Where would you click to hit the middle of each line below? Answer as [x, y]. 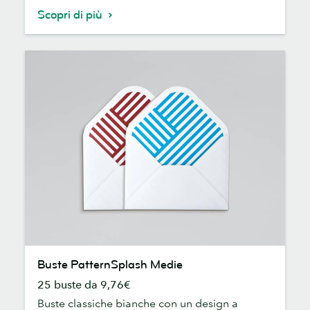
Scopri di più [71, 15]
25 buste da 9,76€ [84, 284]
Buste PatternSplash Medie [110, 264]
